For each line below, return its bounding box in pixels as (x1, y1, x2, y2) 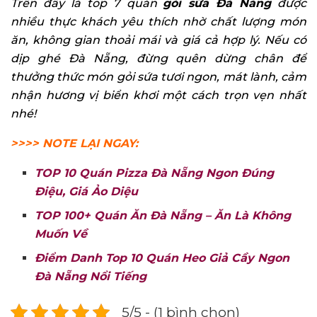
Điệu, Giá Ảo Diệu (35, 184, 139, 198)
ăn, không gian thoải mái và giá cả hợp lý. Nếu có (11, 33, 306, 47)
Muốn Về (35, 226, 88, 241)
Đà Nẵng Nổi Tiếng (35, 269, 147, 283)
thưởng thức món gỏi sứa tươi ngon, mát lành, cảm (11, 69, 306, 83)
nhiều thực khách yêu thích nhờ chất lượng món (11, 14, 306, 28)
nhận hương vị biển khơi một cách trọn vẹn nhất (11, 88, 306, 102)
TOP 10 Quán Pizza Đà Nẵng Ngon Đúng (35, 166, 275, 180)
